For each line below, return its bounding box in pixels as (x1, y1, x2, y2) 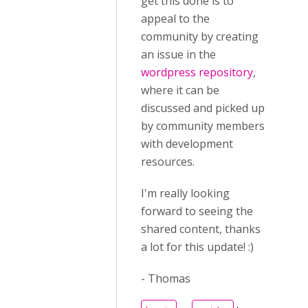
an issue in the (141, 47, 216, 62)
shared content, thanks (141, 221, 261, 236)
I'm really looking (141, 186, 230, 201)
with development (141, 136, 233, 151)
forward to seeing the (141, 203, 253, 219)
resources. (141, 154, 195, 169)
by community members (141, 118, 265, 133)
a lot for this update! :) (141, 239, 254, 254)
